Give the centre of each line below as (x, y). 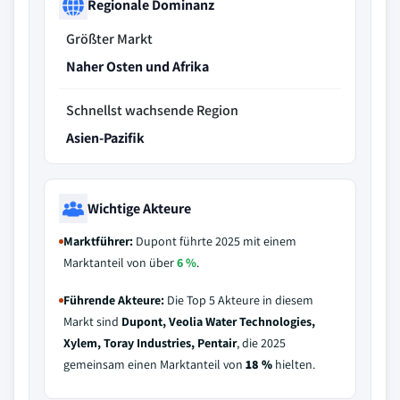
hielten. (294, 364)
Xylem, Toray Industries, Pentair (150, 343)
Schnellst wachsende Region (152, 110)
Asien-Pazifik (105, 138)
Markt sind (92, 321)
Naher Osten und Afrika (137, 67)
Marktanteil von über (120, 262)
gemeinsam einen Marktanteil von (154, 364)
